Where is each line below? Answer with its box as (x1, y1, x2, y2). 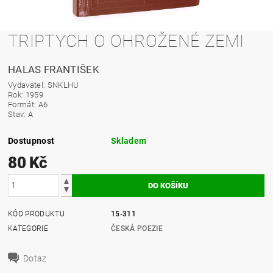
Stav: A (8, 109, 34, 119)
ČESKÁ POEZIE (111, 224, 163, 233)
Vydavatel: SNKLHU (8, 80, 79, 90)
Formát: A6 (8, 99, 48, 109)
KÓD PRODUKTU (8, 209, 65, 218)
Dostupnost (8, 135, 55, 146)
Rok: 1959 (8, 90, 43, 99)
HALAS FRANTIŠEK (8, 63, 99, 76)
